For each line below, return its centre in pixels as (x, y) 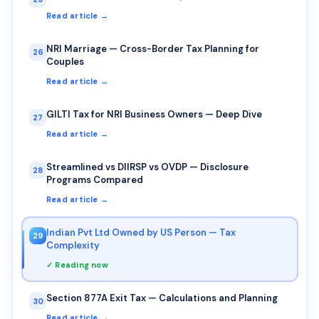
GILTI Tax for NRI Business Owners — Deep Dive (154, 114)
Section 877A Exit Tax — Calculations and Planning (162, 298)
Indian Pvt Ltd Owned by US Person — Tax (141, 232)
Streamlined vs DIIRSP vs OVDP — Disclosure (147, 167)
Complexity (73, 245)
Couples (65, 61)
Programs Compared (95, 179)
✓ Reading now (77, 265)
